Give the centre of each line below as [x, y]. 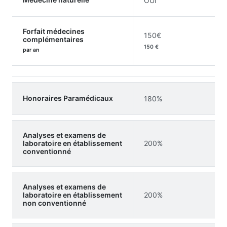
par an [31, 50]
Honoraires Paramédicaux [68, 98]
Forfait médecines [54, 31]
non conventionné [54, 203]
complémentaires [53, 39]
